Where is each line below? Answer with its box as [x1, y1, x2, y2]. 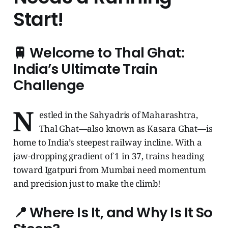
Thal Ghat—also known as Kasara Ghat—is [39, 123, 213, 135]
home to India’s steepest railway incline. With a [13, 136, 202, 149]
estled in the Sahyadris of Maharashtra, [39, 109, 198, 121]
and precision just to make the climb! [13, 178, 161, 190]
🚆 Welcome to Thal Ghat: [13, 43, 185, 63]
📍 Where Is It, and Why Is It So [13, 203, 213, 223]
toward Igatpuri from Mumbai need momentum [13, 164, 206, 176]
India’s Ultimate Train [13, 59, 158, 79]
